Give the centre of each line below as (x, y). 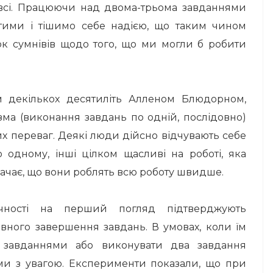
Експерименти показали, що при (158, 264)
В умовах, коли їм (199, 227)
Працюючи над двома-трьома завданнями (132, 8)
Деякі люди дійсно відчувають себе (152, 136)
